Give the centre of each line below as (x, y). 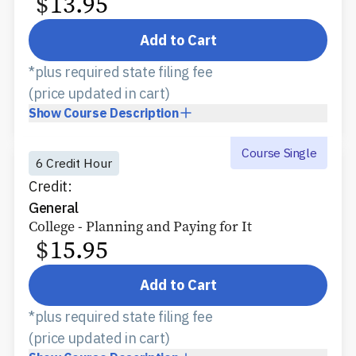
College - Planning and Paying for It (140, 226)
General (54, 207)
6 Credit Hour (74, 163)
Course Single (279, 152)
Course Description (121, 112)
